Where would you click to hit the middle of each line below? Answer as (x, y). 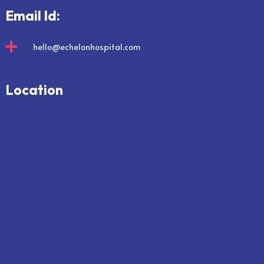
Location (34, 90)
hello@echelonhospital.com (87, 47)
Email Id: (32, 15)
